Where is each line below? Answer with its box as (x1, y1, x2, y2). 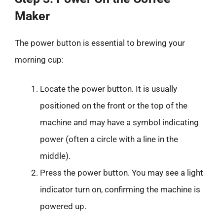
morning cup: (15, 54, 64, 65)
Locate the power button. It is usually (40, 84, 177, 94)
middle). (40, 151, 71, 161)
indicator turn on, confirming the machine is (40, 184, 200, 194)
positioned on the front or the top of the (40, 101, 187, 110)
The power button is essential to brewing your (15, 37, 185, 48)
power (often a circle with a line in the (40, 134, 178, 144)
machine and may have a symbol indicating (40, 117, 199, 127)
